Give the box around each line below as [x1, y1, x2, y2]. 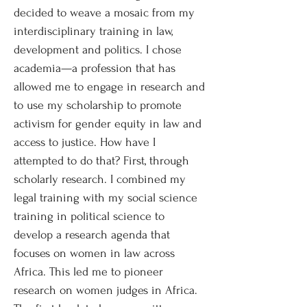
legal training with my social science [14, 191, 197, 204]
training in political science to [14, 210, 164, 223]
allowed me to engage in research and [14, 80, 205, 93]
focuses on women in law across [14, 247, 175, 260]
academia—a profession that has [14, 62, 175, 75]
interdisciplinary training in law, [14, 25, 173, 38]
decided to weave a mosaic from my [14, 6, 195, 19]
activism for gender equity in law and [14, 117, 201, 130]
